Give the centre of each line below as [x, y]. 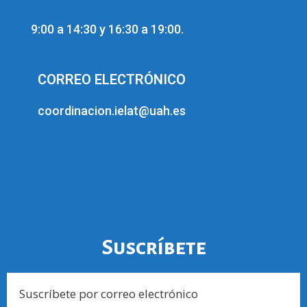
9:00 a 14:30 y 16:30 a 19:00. [107, 29]
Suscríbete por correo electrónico [109, 293]
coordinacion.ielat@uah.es [112, 110]
